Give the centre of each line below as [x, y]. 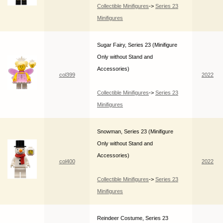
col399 [67, 75]
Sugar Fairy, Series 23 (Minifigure [137, 45]
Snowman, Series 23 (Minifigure [135, 132]
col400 [67, 162]
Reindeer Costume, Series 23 [133, 218]
